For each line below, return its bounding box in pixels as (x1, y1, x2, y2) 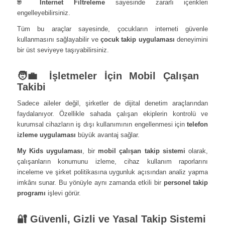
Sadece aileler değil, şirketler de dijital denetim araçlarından (17, 99, 208, 107)
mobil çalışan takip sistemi (98, 147, 186, 155)
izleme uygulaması (17, 131, 76, 139)
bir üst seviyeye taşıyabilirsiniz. (17, 46, 109, 54)
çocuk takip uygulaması (100, 35, 175, 43)
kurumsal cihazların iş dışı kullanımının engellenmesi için (17, 120, 187, 128)
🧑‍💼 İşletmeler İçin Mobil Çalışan (17, 70, 199, 81)
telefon (187, 120, 208, 128)
